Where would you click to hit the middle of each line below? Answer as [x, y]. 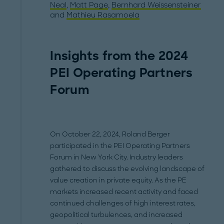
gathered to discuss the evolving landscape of [127, 169]
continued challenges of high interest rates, [123, 203]
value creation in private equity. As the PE [118, 180]
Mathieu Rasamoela [103, 15]
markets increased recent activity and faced [124, 192]
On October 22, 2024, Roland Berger [110, 134]
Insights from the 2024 [119, 56]
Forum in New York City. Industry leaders [117, 157]
